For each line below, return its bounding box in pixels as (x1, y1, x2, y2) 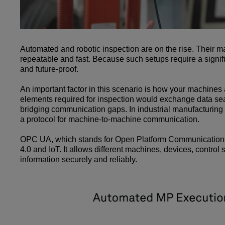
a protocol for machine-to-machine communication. (20, 115, 201, 124)
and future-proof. (20, 64, 82, 73)
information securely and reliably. (20, 155, 139, 164)
